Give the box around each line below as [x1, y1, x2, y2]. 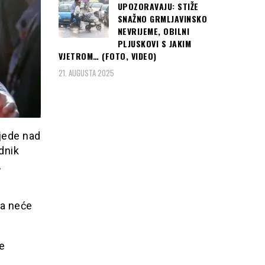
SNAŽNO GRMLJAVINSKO [117, 12, 207, 25]
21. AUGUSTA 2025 [58, 66, 114, 79]
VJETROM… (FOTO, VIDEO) [58, 50, 157, 63]
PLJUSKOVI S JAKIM [117, 37, 191, 50]
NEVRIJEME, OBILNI [117, 25, 189, 38]
